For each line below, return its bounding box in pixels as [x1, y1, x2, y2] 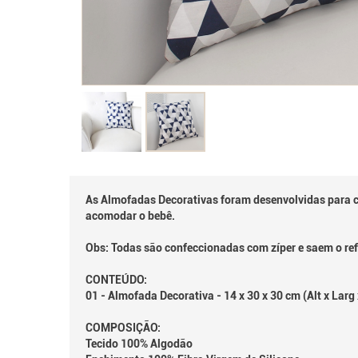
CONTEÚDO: [86, 273, 147, 286]
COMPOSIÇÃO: [86, 321, 161, 334]
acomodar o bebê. [86, 209, 175, 222]
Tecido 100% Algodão [86, 337, 193, 350]
